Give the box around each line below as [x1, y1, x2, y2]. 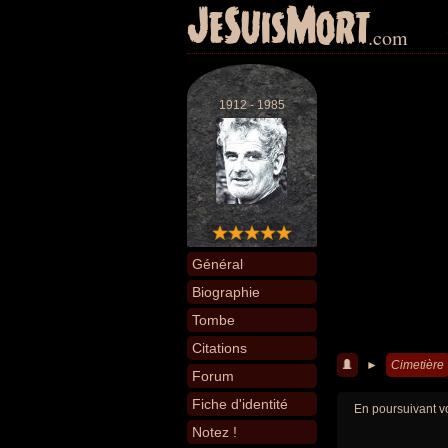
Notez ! [192, 424, 237, 440]
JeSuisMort [187, 2, 371, 54]
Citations [192, 340, 247, 356]
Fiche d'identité [192, 396, 288, 412]
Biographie [192, 284, 260, 300]
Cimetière [391, 358, 444, 372]
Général [192, 256, 243, 272]
